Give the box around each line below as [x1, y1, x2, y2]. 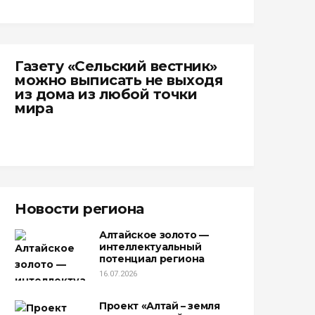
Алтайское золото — [99, 229, 209, 241]
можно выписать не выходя [15, 72, 223, 89]
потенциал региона [99, 252, 205, 265]
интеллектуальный [99, 240, 202, 253]
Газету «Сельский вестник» [15, 58, 217, 75]
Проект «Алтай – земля [99, 300, 220, 312]
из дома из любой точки [15, 86, 197, 103]
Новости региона [15, 200, 144, 217]
